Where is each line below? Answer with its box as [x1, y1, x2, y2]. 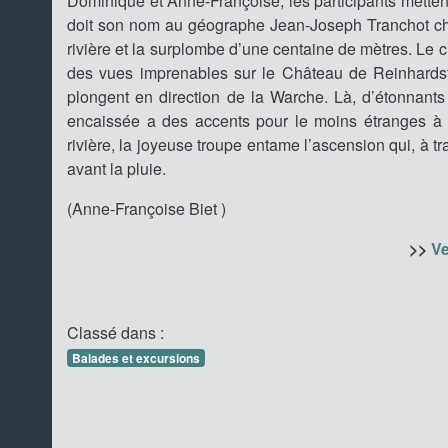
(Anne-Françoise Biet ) [67, 197, 226, 220]
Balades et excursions [71, 349, 200, 367]
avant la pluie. [67, 157, 170, 180]
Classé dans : [67, 321, 164, 344]
